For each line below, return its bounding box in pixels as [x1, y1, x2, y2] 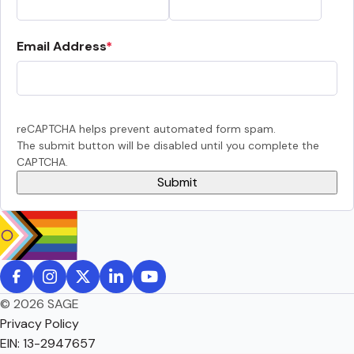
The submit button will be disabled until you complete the [17, 137, 319, 153]
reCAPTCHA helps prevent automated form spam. [17, 121, 276, 136]
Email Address [17, 37, 106, 55]
